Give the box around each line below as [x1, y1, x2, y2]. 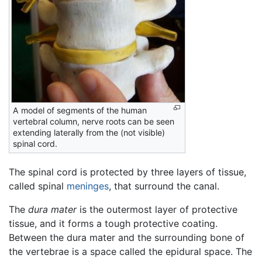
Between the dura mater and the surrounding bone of [9, 232, 244, 244]
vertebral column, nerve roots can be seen [13, 116, 174, 126]
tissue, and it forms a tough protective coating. [9, 218, 218, 230]
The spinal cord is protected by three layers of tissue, [9, 166, 246, 178]
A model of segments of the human [13, 105, 147, 115]
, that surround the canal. [109, 180, 219, 192]
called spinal [9, 180, 67, 192]
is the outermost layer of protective [77, 204, 237, 216]
